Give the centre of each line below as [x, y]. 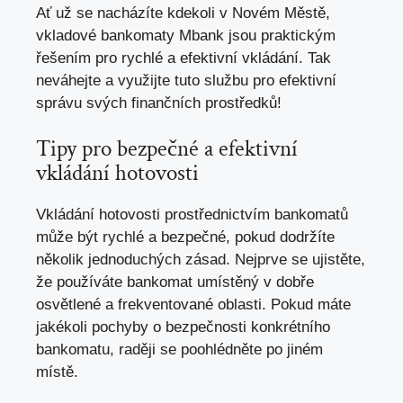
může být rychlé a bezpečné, [135, 237]
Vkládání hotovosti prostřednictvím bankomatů [192, 215]
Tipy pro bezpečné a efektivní [167, 149]
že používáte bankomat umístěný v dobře [175, 282]
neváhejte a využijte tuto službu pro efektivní [186, 80]
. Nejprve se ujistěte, [296, 260]
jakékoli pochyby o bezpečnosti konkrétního [183, 327]
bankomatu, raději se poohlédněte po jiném [179, 350]
